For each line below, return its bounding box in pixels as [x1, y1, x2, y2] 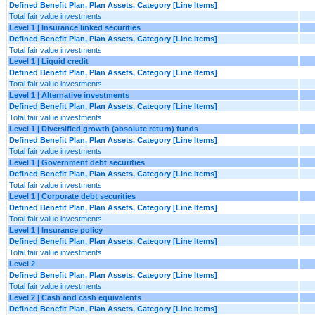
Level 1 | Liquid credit [9, 56, 89, 65]
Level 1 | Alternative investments [9, 90, 129, 99]
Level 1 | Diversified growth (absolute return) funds [9, 124, 198, 133]
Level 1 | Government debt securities [9, 157, 145, 167]
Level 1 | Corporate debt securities [9, 191, 136, 200]
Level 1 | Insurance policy [9, 225, 103, 234]
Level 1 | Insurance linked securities [9, 22, 141, 32]
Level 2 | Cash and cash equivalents [9, 292, 141, 302]
